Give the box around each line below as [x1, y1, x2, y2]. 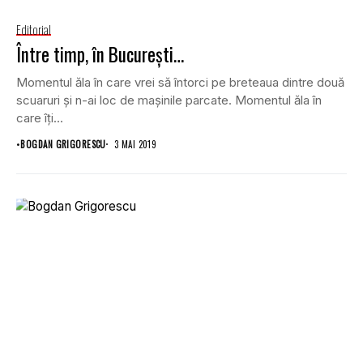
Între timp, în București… [16, 40, 184, 68]
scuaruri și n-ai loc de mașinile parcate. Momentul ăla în [16, 92, 322, 108]
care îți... [16, 109, 63, 126]
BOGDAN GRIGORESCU [20, 137, 106, 151]
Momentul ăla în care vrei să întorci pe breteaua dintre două [16, 74, 344, 90]
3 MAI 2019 [113, 137, 157, 151]
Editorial [16, 19, 51, 38]
